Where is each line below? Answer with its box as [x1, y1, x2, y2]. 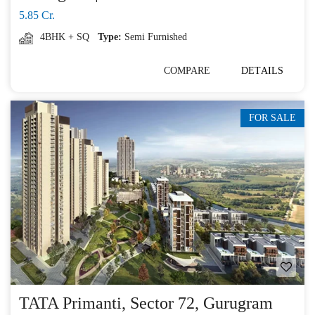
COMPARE [163, 65, 211, 77]
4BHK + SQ [40, 32, 89, 43]
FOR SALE [249, 112, 296, 124]
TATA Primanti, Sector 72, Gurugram [19, 293, 273, 312]
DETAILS [241, 65, 283, 77]
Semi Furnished [124, 32, 187, 43]
